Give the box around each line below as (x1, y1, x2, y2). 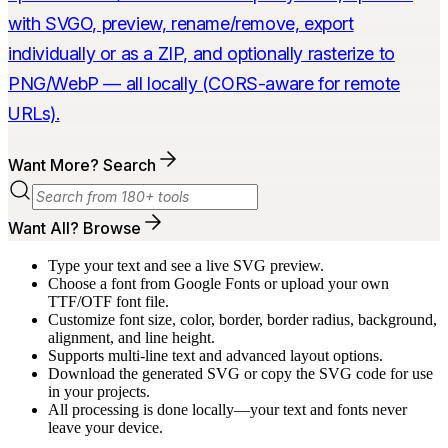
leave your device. (48, 418, 163, 436)
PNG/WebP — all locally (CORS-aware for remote (8, 72, 400, 94)
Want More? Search (8, 154, 156, 175)
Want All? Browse (8, 217, 141, 238)
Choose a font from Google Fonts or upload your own (48, 274, 389, 292)
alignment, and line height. (48, 328, 215, 346)
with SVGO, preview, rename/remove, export (8, 12, 354, 34)
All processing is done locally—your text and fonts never (48, 400, 407, 418)
